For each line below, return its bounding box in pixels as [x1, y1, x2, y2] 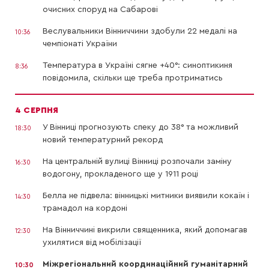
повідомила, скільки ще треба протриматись [43, 74, 223, 83]
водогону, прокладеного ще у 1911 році [43, 170, 198, 179]
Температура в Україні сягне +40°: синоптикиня [43, 61, 232, 70]
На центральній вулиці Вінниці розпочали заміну [43, 157, 232, 166]
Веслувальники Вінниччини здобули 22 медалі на [43, 27, 237, 36]
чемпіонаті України [43, 40, 117, 49]
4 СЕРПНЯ [15, 106, 59, 115]
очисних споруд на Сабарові [43, 5, 158, 14]
